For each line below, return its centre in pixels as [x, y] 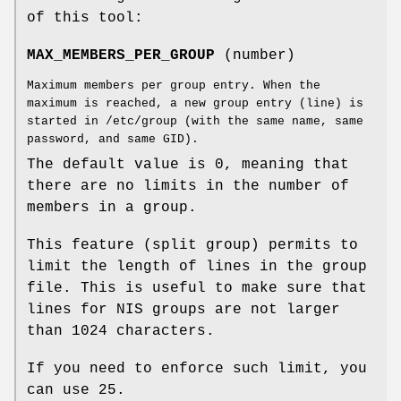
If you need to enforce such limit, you [197, 368]
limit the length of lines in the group [197, 266]
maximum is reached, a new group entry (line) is [195, 103]
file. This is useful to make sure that [197, 288]
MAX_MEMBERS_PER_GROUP [121, 55]
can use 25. [76, 390]
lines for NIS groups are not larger [183, 309]
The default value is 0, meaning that [188, 164]
